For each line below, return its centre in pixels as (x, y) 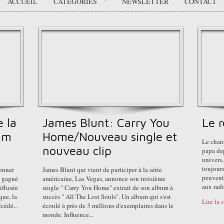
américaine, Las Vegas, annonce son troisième (104, 178)
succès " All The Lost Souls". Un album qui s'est (107, 196)
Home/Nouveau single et (110, 136)
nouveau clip (77, 150)
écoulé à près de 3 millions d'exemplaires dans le (108, 205)
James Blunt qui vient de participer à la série (102, 169)
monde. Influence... (68, 214)
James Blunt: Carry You (106, 122)
